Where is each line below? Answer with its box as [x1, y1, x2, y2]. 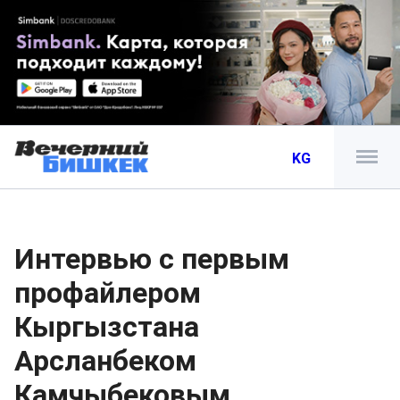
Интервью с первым [14, 242, 289, 276]
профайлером [14, 276, 201, 310]
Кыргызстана [14, 310, 199, 344]
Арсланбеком [14, 344, 196, 378]
